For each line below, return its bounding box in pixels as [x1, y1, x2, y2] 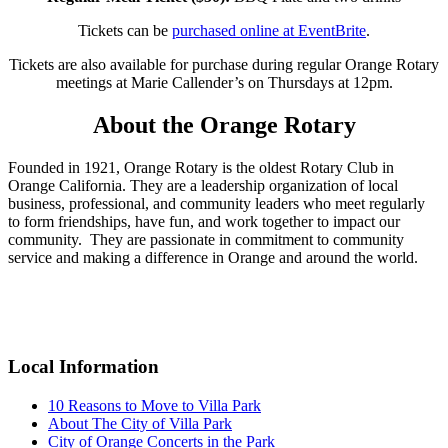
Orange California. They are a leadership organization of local [8, 177, 398, 195]
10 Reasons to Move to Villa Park [48, 396, 261, 414]
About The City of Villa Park [48, 414, 232, 432]
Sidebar [7, 309, 87, 336]
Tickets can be [78, 22, 172, 40]
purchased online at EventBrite [172, 22, 366, 40]
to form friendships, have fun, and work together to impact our [8, 213, 400, 231]
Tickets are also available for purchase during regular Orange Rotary [9, 56, 439, 74]
